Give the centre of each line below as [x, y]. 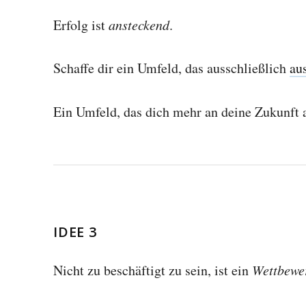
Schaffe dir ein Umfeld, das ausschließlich [171, 68]
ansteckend [139, 25]
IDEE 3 [75, 232]
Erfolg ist [81, 25]
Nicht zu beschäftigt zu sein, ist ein [153, 270]
